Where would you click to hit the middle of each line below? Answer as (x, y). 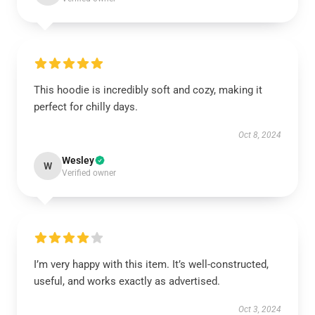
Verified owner (89, 173)
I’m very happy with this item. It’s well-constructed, (151, 264)
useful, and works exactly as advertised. (127, 281)
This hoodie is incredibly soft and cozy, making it (148, 90)
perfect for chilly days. (86, 107)
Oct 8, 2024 (260, 135)
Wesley (78, 160)
